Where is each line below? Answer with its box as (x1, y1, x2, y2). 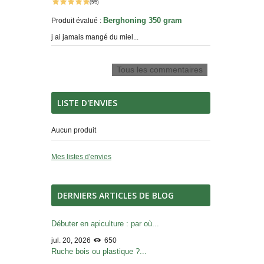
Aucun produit (51, 126, 96, 134)
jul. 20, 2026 (51, 236, 93, 245)
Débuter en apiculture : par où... (51, 219, 159, 228)
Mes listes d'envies (51, 153, 111, 161)
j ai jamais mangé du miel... (51, 33, 138, 41)
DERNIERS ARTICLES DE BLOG (57, 190, 174, 201)
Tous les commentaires (117, 65, 203, 74)
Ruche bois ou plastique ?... (51, 247, 147, 256)
